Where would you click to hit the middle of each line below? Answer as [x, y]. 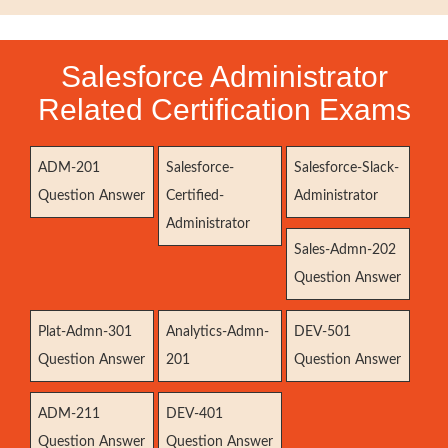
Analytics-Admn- [218, 332]
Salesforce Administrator [224, 76]
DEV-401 [195, 414]
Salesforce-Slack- [347, 168]
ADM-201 [69, 168]
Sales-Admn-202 [345, 250]
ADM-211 [69, 414]
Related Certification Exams [224, 109]
